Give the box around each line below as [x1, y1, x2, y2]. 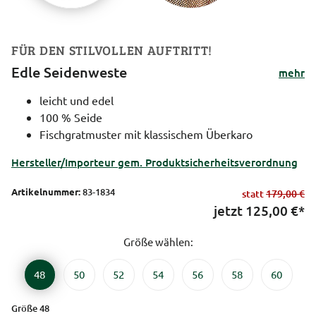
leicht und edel [39, 92, 114, 107]
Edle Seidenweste [11, 62, 127, 81]
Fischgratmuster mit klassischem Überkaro [39, 126, 253, 141]
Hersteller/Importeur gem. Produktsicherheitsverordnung [11, 154, 298, 169]
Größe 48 [11, 301, 49, 315]
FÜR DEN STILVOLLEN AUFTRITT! [11, 41, 213, 59]
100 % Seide [39, 109, 102, 124]
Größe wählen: [123, 234, 193, 248]
